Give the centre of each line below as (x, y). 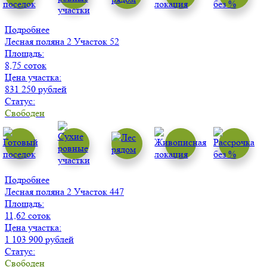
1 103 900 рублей (39, 240)
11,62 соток (28, 216)
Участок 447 (99, 192)
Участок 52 (97, 42)
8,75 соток (26, 66)
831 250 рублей (36, 89)
